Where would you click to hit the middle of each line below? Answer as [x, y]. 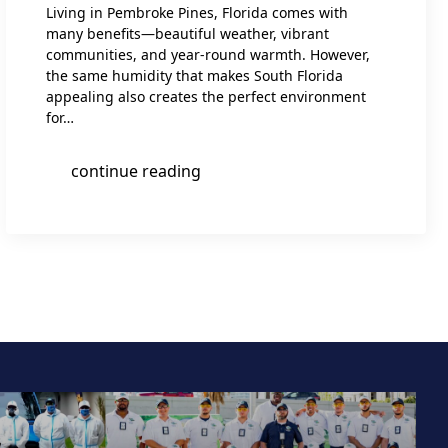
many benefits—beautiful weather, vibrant [187, 33]
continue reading [136, 171]
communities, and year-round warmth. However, [208, 54]
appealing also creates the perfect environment [206, 96]
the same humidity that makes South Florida [194, 75]
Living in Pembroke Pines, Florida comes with [197, 12]
